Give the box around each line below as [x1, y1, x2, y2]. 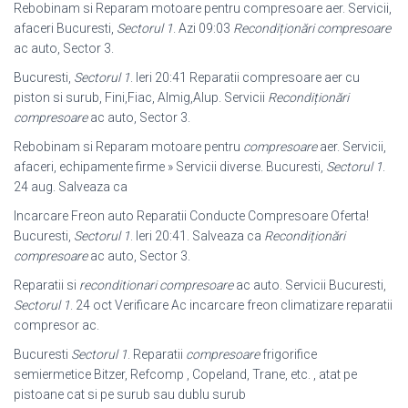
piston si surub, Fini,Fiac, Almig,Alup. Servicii [14, 90, 268, 105]
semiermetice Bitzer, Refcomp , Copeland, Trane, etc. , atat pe [14, 367, 357, 382]
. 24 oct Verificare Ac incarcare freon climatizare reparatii [70, 298, 393, 312]
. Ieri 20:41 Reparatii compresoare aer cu [130, 70, 360, 85]
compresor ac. [14, 318, 99, 332]
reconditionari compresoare [79, 278, 233, 292]
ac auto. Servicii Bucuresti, [233, 278, 386, 292]
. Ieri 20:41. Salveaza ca [130, 229, 264, 243]
